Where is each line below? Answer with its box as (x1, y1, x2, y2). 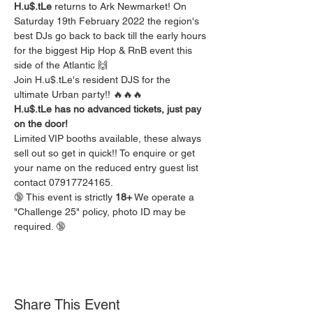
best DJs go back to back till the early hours (14, 30, 209, 41)
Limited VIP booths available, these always (14, 133, 204, 144)
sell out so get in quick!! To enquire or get (14, 147, 198, 159)
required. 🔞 (14, 221, 66, 232)
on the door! (14, 118, 68, 129)
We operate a (132, 191, 197, 203)
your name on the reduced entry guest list (14, 162, 201, 173)
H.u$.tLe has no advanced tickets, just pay (14, 103, 204, 115)
